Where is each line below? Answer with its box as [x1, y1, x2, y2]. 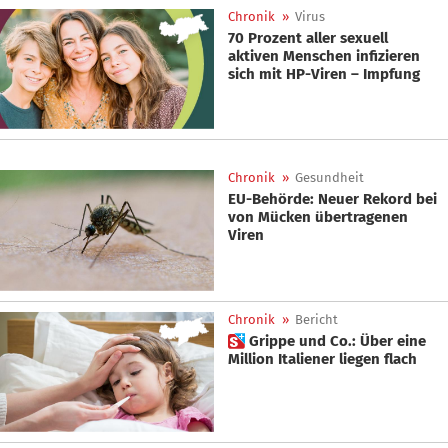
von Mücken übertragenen [228, 208, 408, 227]
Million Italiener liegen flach [228, 349, 417, 368]
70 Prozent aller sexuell [228, 28, 388, 47]
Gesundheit [295, 170, 364, 186]
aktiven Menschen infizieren [228, 46, 420, 65]
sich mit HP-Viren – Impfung [228, 64, 420, 83]
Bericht [295, 311, 338, 327]
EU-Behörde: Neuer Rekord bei [228, 190, 437, 209]
